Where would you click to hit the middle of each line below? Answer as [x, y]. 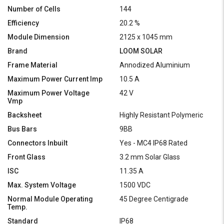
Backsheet [24, 115]
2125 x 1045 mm [146, 37]
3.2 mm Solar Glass [150, 157]
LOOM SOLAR [141, 51]
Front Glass [26, 157]
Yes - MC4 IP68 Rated [153, 143]
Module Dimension [38, 37]
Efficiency [23, 23]
